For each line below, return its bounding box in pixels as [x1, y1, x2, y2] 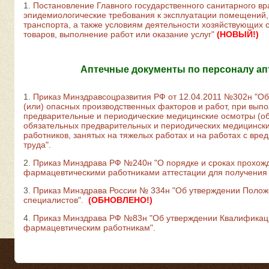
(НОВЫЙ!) [217, 29, 259, 39]
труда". [23, 140, 51, 150]
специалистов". [23, 195, 83, 205]
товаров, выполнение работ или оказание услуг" [23, 29, 214, 39]
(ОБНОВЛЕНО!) [88, 195, 153, 205]
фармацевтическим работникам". [23, 223, 156, 232]
